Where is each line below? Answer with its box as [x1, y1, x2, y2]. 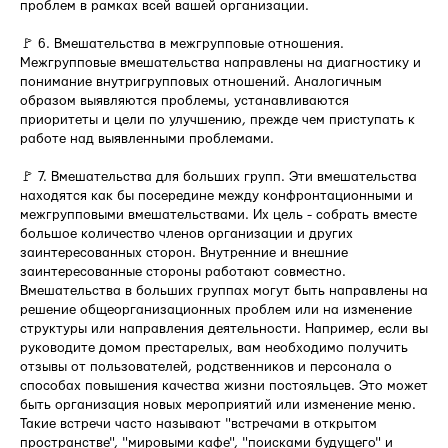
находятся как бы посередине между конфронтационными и [20, 189, 413, 204]
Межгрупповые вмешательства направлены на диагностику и [20, 56, 421, 71]
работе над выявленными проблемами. [20, 132, 274, 147]
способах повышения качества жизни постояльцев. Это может [20, 379, 428, 394]
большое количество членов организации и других [20, 227, 353, 242]
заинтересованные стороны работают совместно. [20, 265, 346, 280]
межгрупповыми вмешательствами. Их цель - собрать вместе [20, 208, 417, 223]
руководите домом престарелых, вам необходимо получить [20, 341, 408, 356]
